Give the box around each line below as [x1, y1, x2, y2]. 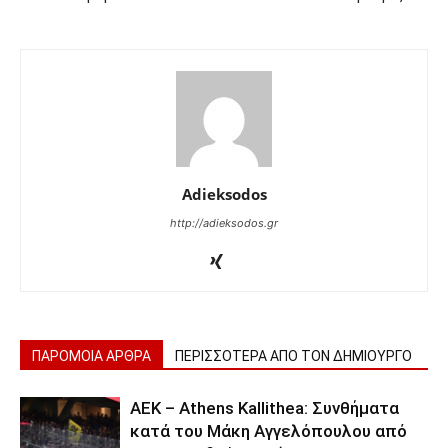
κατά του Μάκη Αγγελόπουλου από [130, 420, 407, 441]
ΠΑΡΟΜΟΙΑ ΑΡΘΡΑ [32, 347, 151, 364]
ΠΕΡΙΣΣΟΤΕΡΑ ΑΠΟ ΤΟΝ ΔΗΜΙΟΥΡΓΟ [175, 347, 412, 364]
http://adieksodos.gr [170, 215, 278, 230]
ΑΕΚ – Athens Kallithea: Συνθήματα [130, 397, 399, 418]
